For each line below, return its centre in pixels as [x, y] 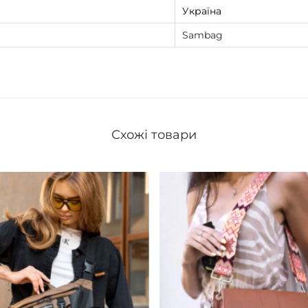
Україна [202, 11]
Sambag [202, 35]
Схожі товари [154, 135]
